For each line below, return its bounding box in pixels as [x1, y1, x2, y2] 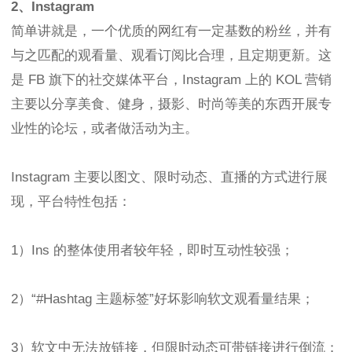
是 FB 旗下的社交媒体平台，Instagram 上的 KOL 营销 [11, 71, 332, 87]
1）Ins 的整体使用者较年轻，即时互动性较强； [11, 242, 294, 258]
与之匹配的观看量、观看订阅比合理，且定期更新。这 [11, 47, 332, 63]
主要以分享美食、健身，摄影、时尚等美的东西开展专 [11, 96, 332, 112]
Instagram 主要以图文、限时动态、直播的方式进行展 [11, 169, 328, 185]
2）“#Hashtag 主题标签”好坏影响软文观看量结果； [11, 291, 314, 306]
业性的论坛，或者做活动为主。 [11, 120, 198, 136]
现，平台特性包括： [11, 193, 131, 209]
